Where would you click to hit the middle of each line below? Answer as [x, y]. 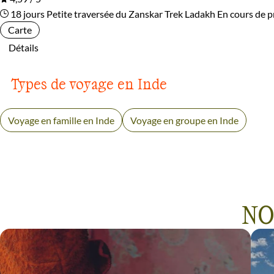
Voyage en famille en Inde [61, 120]
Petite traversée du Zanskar [105, 14]
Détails [24, 48]
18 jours [27, 14]
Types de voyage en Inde [89, 84]
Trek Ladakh [190, 14]
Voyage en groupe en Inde [184, 120]
